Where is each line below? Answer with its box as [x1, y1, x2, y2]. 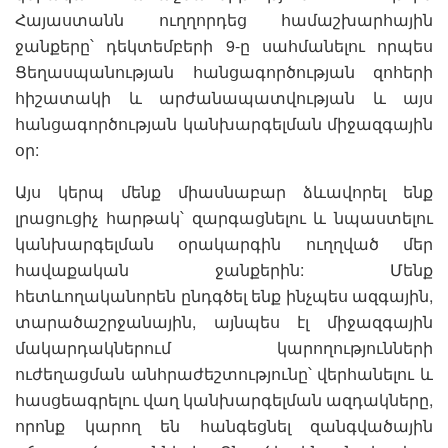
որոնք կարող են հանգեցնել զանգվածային [15, 414, 433, 438]
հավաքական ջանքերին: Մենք [15, 258, 433, 282]
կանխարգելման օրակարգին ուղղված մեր [15, 232, 433, 256]
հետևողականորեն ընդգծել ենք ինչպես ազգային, [15, 284, 433, 308]
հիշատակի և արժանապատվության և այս [15, 86, 433, 110]
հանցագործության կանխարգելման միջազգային [15, 112, 433, 136]
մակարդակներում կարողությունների [15, 336, 433, 360]
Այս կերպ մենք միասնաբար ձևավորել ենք [15, 180, 433, 204]
